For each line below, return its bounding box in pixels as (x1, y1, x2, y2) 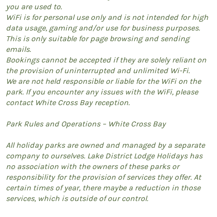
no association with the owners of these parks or (6, 161, 179, 171)
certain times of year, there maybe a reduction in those (6, 183, 201, 192)
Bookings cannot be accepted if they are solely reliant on (6, 55, 206, 64)
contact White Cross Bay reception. (6, 97, 130, 107)
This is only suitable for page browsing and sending (6, 33, 189, 43)
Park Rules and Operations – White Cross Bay (6, 119, 166, 128)
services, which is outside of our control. (6, 193, 148, 203)
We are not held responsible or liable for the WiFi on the (6, 76, 201, 86)
